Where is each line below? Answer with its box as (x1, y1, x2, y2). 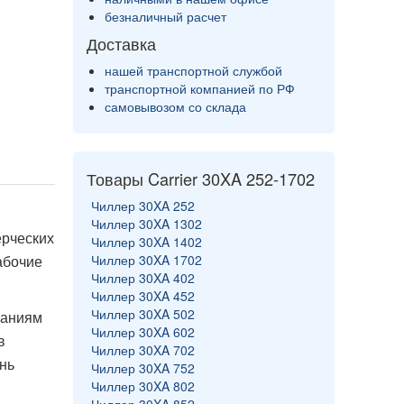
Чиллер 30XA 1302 (91, 215, 202, 233)
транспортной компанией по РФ (105, 79, 295, 97)
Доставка (87, 32, 156, 55)
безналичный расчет (105, 7, 226, 25)
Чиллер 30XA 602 (91, 323, 195, 341)
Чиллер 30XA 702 (91, 341, 195, 359)
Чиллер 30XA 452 (91, 287, 195, 305)
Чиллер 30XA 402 (91, 269, 195, 287)
